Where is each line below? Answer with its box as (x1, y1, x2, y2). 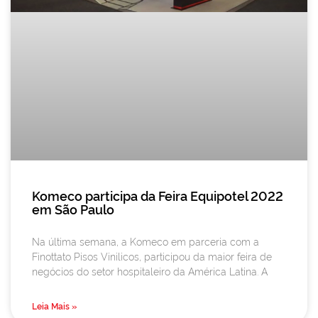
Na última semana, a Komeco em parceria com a (32, 234, 259, 248)
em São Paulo (32, 199, 114, 217)
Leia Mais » (32, 299, 77, 312)
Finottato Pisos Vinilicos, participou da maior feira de (32, 248, 272, 263)
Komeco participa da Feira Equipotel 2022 (32, 186, 283, 204)
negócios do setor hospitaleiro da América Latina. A (32, 263, 268, 278)
